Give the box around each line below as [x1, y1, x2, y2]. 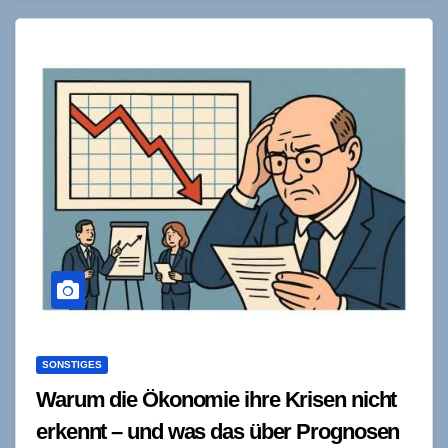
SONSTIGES [42, 358, 102, 370]
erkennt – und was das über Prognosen [36, 418, 400, 444]
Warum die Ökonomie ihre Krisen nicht [36, 386, 397, 412]
